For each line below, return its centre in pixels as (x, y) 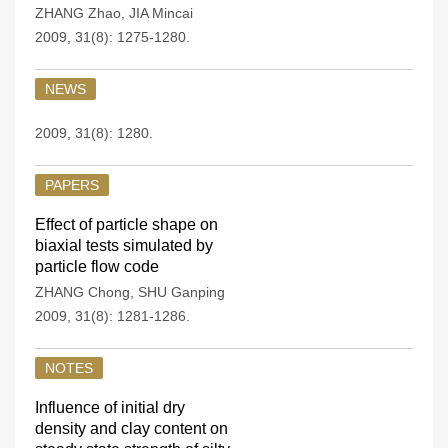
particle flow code (97, 266)
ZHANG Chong (82, 292)
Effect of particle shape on (126, 224)
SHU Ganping (181, 292)
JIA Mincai (161, 13)
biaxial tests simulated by (124, 245)
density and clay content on (131, 428)
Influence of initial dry (110, 407)
